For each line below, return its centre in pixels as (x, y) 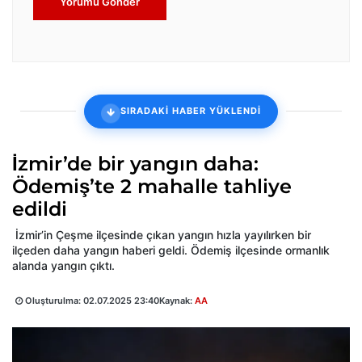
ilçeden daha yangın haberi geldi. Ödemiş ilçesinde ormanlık (171, 250)
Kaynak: (177, 300)
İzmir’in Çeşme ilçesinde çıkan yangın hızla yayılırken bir (162, 234)
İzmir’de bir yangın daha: (135, 163)
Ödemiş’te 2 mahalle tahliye (152, 186)
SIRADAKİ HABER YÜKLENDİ (191, 111)
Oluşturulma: (53, 300)
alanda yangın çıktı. (65, 265)
